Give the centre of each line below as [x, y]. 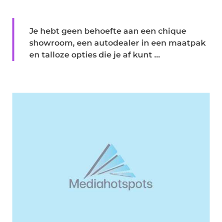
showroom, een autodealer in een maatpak [117, 43]
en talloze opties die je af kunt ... [95, 55]
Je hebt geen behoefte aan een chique [108, 31]
